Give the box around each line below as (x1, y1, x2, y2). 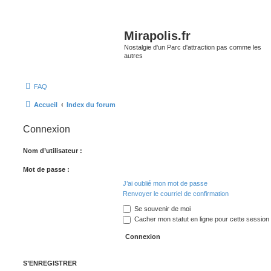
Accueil (34, 100, 57, 108)
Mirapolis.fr (124, 29, 191, 42)
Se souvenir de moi (132, 204, 191, 212)
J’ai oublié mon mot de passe (123, 179, 207, 187)
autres (124, 52, 143, 59)
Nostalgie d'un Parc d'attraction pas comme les (124, 44, 261, 51)
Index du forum (67, 100, 116, 108)
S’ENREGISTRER (23, 259, 77, 267)
